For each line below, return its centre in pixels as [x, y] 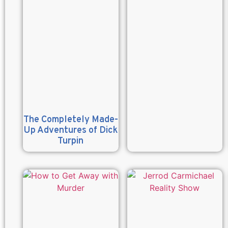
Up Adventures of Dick [70, 130]
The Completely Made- [70, 120]
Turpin [71, 141]
